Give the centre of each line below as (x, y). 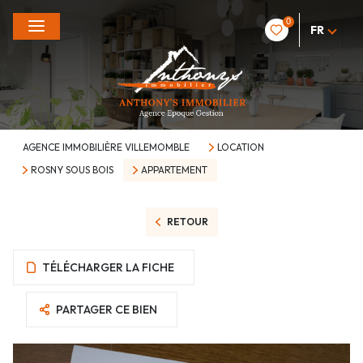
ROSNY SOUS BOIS (72, 170)
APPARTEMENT (174, 170)
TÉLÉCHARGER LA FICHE (109, 267)
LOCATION (240, 147)
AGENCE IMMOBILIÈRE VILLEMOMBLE (106, 147)
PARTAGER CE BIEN (107, 310)
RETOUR (187, 222)
